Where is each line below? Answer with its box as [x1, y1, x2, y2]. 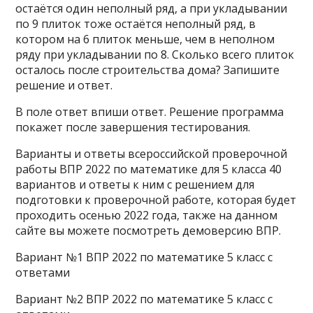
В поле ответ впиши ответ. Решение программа [15, 104, 284, 119]
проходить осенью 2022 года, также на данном [15, 208, 278, 223]
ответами [15, 265, 71, 280]
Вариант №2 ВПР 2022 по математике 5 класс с [15, 291, 273, 307]
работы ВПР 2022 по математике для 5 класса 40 [15, 161, 282, 177]
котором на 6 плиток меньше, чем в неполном [15, 31, 275, 47]
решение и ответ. [15, 78, 113, 93]
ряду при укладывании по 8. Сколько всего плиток [15, 47, 295, 62]
